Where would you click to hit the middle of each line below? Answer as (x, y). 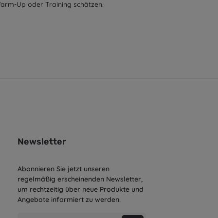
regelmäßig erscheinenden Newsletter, (80, 179)
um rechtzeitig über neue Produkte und (81, 189)
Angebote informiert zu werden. (69, 199)
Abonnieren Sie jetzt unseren (64, 169)
